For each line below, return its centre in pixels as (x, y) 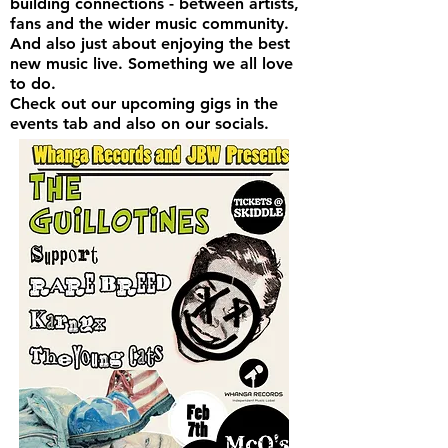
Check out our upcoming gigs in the (144, 103)
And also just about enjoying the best (150, 43)
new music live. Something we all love (151, 63)
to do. (33, 83)
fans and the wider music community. (149, 23)
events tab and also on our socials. (139, 123)
